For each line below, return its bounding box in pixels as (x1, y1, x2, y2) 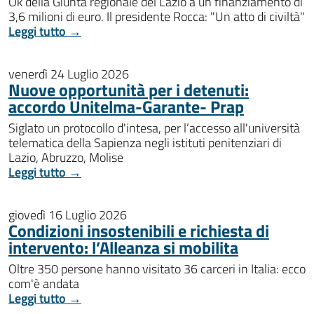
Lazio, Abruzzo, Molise (8, 147, 123, 167)
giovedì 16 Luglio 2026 (8, 205, 127, 224)
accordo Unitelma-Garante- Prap (8, 93, 244, 119)
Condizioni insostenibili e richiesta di (8, 217, 269, 243)
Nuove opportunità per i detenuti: (8, 76, 249, 102)
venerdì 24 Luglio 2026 (8, 64, 129, 83)
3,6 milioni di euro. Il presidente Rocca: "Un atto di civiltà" (8, 6, 305, 26)
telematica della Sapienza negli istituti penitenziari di (8, 132, 282, 152)
